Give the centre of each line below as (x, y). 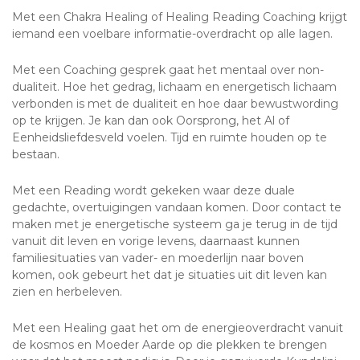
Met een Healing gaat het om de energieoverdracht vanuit (178, 328)
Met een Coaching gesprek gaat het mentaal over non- (168, 70)
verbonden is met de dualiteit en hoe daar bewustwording (175, 104)
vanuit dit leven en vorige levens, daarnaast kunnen (156, 241)
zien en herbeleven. (67, 292)
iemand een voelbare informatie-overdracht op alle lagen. (172, 34)
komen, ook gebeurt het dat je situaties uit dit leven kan (170, 275)
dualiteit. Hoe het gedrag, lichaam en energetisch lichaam (174, 87)
